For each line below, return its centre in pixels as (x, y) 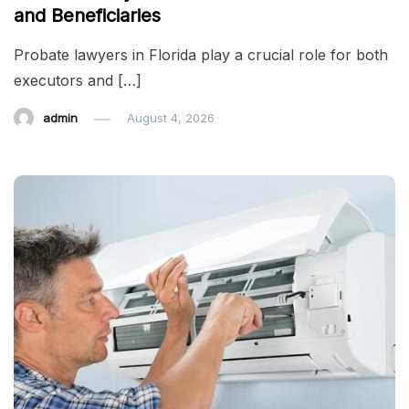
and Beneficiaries (87, 16)
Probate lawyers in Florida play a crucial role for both (201, 55)
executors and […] (78, 81)
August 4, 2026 (171, 118)
